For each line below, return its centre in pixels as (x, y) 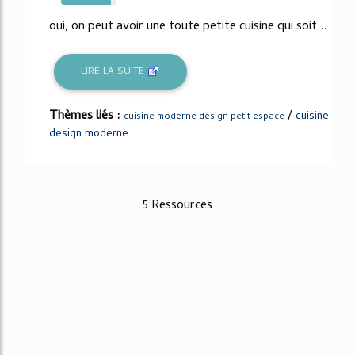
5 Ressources (177, 206)
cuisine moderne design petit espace (204, 118)
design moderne (89, 135)
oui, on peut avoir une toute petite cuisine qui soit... (188, 27)
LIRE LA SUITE (115, 71)
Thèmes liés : (86, 117)
